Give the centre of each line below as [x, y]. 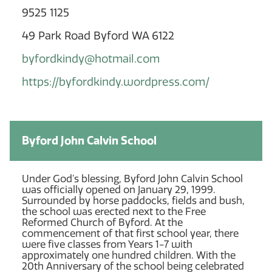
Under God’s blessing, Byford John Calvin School [132, 178]
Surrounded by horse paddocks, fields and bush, [133, 200]
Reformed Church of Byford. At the [102, 222]
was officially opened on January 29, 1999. [119, 189]
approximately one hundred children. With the [129, 255]
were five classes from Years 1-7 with [107, 244]
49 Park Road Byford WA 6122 [98, 36]
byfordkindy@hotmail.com [91, 59]
